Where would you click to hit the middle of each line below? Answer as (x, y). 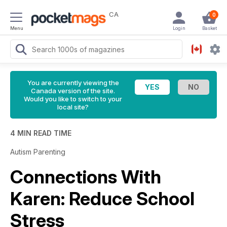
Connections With (86, 177)
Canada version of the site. (73, 91)
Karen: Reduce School (102, 199)
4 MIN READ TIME (41, 133)
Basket (209, 28)
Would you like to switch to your (73, 99)
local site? (73, 107)
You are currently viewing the (73, 83)
